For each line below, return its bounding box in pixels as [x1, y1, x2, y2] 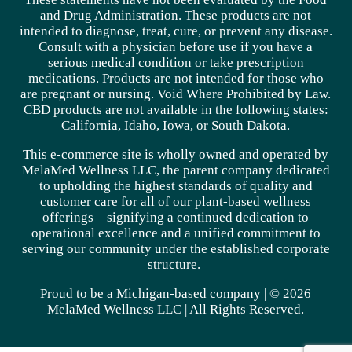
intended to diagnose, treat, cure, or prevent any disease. [20, 23, 332, 38]
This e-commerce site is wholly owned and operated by [23, 146, 329, 162]
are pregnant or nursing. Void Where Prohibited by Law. [20, 86, 332, 101]
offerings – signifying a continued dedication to [42, 209, 310, 225]
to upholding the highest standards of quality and [39, 178, 313, 193]
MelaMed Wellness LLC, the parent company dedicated [22, 162, 330, 178]
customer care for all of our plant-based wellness [40, 193, 312, 209]
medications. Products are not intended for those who [28, 70, 324, 86]
